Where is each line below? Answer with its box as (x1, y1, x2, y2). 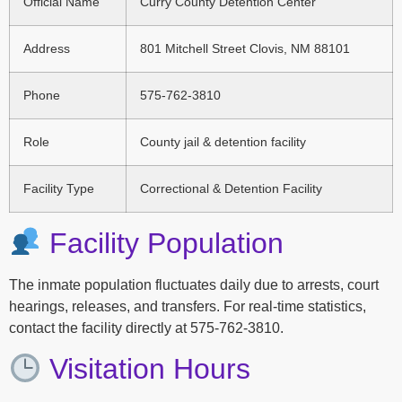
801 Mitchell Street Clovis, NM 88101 (140, 40, 350, 56)
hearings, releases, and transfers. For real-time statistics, (9, 298, 366, 314)
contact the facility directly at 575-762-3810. (9, 319, 284, 336)
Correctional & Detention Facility (140, 180, 322, 196)
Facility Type (23, 180, 94, 196)
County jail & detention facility (140, 134, 306, 149)
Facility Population (41, 226, 284, 259)
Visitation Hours (41, 353, 251, 386)
